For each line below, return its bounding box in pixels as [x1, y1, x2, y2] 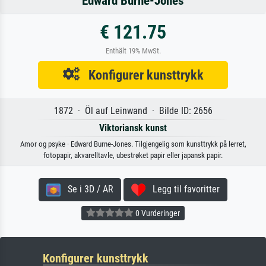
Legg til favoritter [145, 183, 220, 195]
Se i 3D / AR [61, 183, 113, 195]
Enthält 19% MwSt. [105, 46, 161, 55]
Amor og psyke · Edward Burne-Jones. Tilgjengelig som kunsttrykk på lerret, [20, 139, 246, 148]
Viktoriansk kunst [99, 122, 167, 134]
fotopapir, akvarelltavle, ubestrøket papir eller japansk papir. [43, 150, 223, 160]
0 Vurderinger [134, 208, 180, 218]
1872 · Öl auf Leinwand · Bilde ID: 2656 [53, 104, 213, 116]
